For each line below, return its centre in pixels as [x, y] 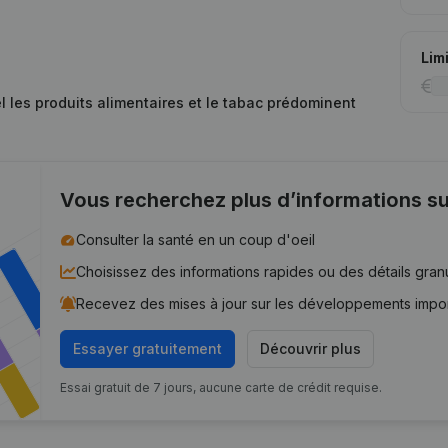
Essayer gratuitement [148, 348]
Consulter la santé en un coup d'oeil [196, 239]
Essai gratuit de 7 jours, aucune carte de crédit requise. [221, 387]
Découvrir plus [311, 348]
